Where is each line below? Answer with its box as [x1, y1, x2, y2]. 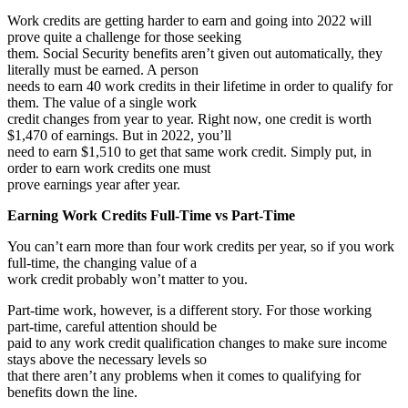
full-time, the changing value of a [7, 254, 197, 270]
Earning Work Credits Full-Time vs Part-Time [7, 207, 295, 223]
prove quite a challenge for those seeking [7, 28, 241, 45]
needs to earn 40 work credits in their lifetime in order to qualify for [7, 77, 393, 94]
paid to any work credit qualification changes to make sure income [7, 334, 387, 351]
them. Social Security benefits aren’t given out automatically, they [7, 45, 382, 61]
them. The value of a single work [7, 94, 197, 110]
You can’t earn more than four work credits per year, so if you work [7, 238, 394, 254]
